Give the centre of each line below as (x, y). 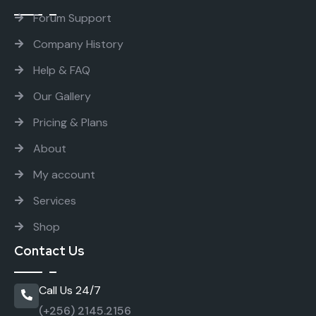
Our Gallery (62, 96)
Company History (78, 44)
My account (64, 174)
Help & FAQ (62, 70)
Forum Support (72, 18)
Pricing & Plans (71, 122)
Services (55, 200)
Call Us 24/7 (70, 290)
